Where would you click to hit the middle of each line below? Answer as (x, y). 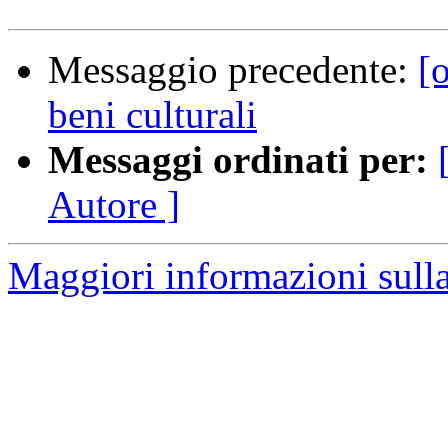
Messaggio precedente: (233, 70)
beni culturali (152, 115)
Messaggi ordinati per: (238, 160)
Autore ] (114, 205)
